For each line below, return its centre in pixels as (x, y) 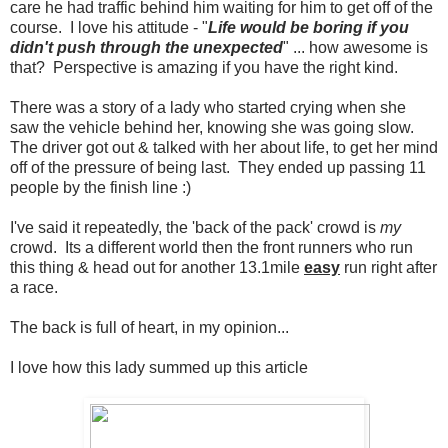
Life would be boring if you (308, 28)
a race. (34, 288)
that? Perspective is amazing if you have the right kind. (204, 68)
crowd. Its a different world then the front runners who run (211, 248)
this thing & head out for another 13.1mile (157, 268)
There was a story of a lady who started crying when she (208, 108)
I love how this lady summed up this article (159, 368)
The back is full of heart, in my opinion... (149, 328)
